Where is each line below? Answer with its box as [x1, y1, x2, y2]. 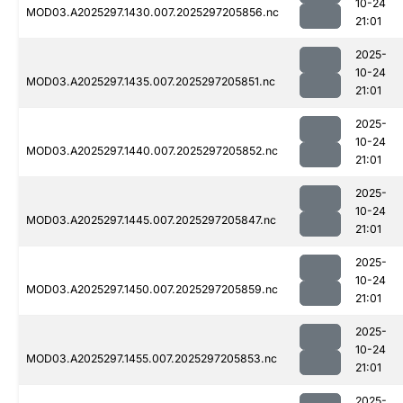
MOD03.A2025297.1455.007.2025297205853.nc [26, 352, 277, 366]
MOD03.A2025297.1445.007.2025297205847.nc [26, 213, 276, 228]
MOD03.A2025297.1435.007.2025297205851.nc [26, 75, 275, 89]
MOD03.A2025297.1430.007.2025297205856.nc [26, 5, 279, 20]
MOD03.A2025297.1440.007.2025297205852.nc [26, 144, 278, 158]
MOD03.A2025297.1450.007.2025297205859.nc [26, 282, 278, 297]
